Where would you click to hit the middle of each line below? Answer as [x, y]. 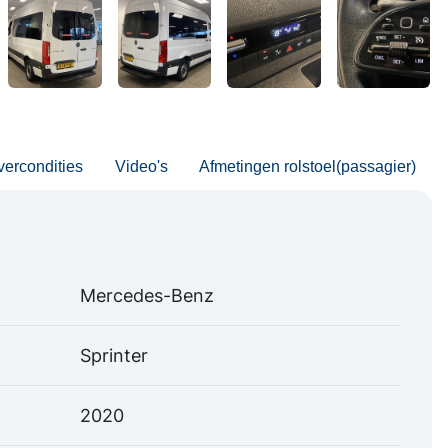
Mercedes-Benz [147, 295]
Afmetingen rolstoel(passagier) [308, 166]
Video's [141, 166]
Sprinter [114, 355]
